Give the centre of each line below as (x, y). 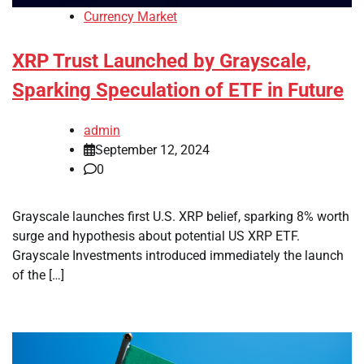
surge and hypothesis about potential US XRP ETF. (156, 236)
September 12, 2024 (152, 149)
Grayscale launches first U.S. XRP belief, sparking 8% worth (181, 216)
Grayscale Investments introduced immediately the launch (178, 255)
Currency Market (130, 16)
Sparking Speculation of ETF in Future (178, 90)
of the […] (38, 275)
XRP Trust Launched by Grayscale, (162, 61)
